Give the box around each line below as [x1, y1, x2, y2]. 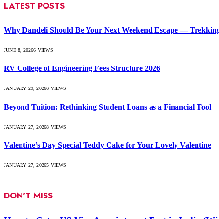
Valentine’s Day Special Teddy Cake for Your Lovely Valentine [4, 141, 211, 150]
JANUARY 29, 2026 [4, 86, 47, 91]
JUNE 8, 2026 [4, 47, 34, 53]
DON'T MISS [4, 189, 53, 201]
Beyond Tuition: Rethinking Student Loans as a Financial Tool [4, 102, 211, 111]
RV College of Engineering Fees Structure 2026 [4, 64, 160, 73]
